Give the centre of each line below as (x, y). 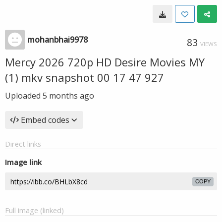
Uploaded (24, 96)
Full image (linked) (34, 210)
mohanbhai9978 (57, 40)
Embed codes (45, 120)
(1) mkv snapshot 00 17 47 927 (84, 77)
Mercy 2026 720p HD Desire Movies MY (105, 62)
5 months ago (68, 96)
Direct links (23, 144)
